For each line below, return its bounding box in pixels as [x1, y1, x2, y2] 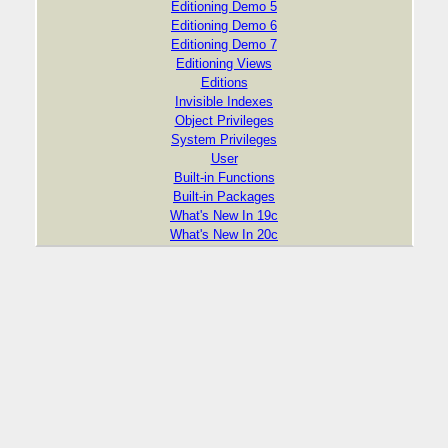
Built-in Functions [173, 170, 275, 185]
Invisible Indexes [175, 94, 273, 109]
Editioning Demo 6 [171, 18, 277, 33]
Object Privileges [174, 113, 274, 128]
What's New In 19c [170, 208, 278, 223]
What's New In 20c [170, 227, 278, 242]
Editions [200, 75, 248, 90]
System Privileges [171, 132, 277, 147]
